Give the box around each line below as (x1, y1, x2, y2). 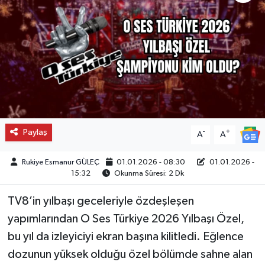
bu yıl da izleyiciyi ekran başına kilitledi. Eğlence (7, 230, 244, 243)
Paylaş (22, 127, 47, 137)
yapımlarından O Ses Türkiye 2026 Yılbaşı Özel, (7, 212, 244, 225)
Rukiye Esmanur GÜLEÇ (21, 158, 99, 166)
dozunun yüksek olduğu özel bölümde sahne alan (7, 248, 253, 260)
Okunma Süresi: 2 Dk (112, 169, 185, 177)
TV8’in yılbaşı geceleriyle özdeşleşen (7, 195, 194, 207)
